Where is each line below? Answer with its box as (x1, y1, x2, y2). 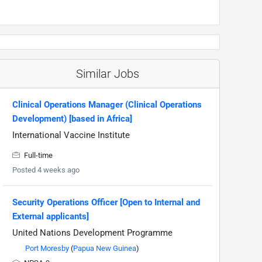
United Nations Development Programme (12, 227, 173, 239)
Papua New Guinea (73, 244, 136, 253)
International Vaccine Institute (12, 130, 130, 141)
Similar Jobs (76, 67, 139, 81)
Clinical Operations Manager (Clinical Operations (12, 99, 202, 111)
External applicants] (12, 211, 89, 222)
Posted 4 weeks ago (12, 166, 80, 175)
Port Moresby (25, 244, 69, 253)
